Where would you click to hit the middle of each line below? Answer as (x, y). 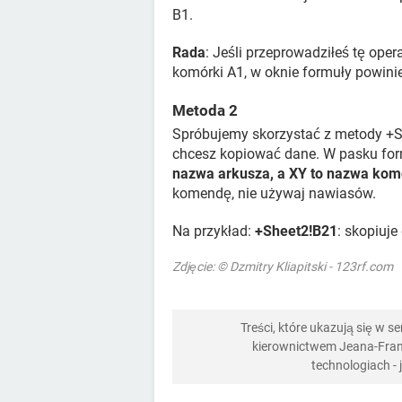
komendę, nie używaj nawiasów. (274, 194)
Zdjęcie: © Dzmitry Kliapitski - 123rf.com (283, 267)
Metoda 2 (205, 111)
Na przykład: (214, 232)
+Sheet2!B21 (296, 232)
